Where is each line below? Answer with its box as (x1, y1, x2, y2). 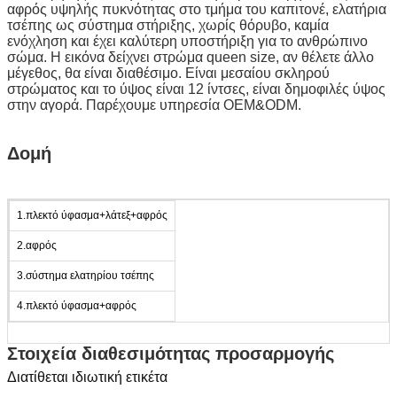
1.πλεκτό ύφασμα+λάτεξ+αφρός (17, 208, 167, 222)
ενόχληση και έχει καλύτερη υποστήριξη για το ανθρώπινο (7, 33, 368, 49)
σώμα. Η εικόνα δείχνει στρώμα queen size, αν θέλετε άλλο (7, 49, 374, 65)
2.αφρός (17, 238, 57, 252)
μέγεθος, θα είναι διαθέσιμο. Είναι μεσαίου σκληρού (7, 65, 330, 81)
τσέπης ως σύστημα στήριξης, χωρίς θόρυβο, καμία (7, 17, 329, 33)
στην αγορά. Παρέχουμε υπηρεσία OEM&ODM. (7, 97, 301, 113)
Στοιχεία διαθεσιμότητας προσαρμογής (7, 343, 334, 363)
